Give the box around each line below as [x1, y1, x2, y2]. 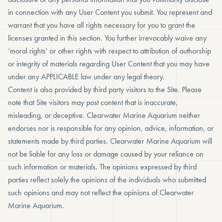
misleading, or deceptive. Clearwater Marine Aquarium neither [8, 110, 200, 120]
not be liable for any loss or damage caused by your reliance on [8, 149, 204, 159]
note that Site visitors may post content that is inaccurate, [8, 97, 178, 108]
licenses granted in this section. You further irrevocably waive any [8, 33, 207, 43]
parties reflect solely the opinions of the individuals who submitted [8, 174, 206, 185]
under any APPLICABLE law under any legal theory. [8, 71, 165, 82]
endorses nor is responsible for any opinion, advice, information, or [8, 123, 214, 133]
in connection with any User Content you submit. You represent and [8, 7, 212, 17]
